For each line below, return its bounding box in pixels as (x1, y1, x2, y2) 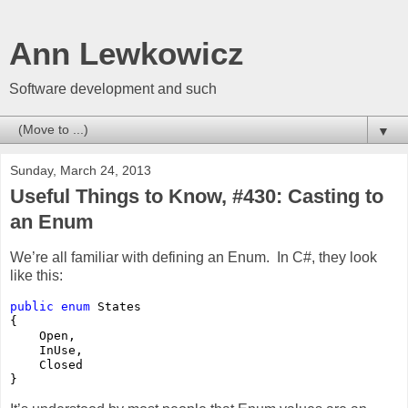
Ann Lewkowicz (9, 36, 244, 71)
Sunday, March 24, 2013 (10, 163, 151, 178)
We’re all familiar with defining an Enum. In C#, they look (10, 249, 377, 265)
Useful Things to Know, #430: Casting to (10, 185, 383, 208)
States (90, 299, 141, 313)
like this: (10, 267, 63, 283)
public (10, 299, 54, 313)
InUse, (10, 342, 83, 357)
